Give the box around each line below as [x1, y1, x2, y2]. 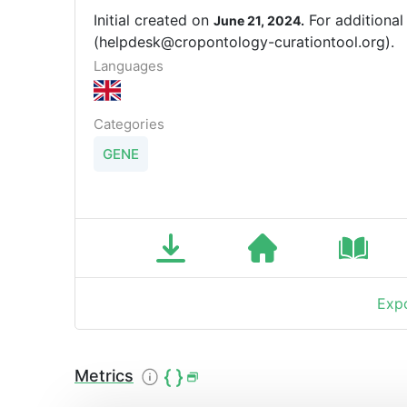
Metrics [74, 366, 134, 386]
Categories [94, 115, 164, 134]
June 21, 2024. [213, 13, 304, 29]
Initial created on [94, 11, 213, 30]
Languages [94, 57, 164, 75]
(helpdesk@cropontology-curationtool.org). [94, 33, 394, 52]
